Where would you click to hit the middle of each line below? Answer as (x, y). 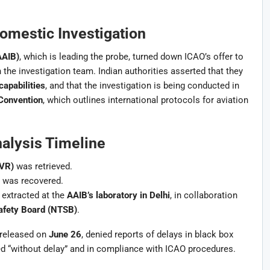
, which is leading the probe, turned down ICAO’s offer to (131, 56)
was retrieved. (43, 166)
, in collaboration (203, 195)
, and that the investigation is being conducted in (142, 85)
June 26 (65, 234)
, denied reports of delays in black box (157, 234)
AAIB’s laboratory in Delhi (118, 195)
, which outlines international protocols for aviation (145, 100)
